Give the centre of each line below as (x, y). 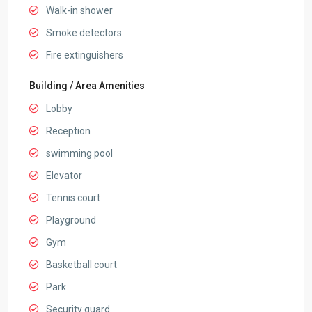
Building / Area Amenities (87, 86)
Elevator (64, 176)
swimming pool (79, 154)
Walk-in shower (79, 11)
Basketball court (81, 265)
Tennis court (73, 198)
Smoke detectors (84, 33)
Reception (68, 131)
